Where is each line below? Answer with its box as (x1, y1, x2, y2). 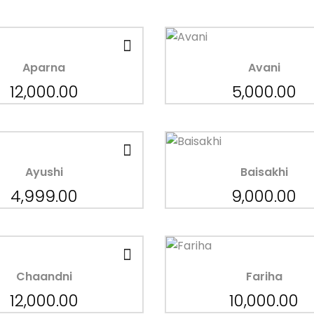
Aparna (22, 59, 66, 76)
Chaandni (15, 268, 72, 285)
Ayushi (25, 163, 63, 180)
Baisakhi (240, 163, 288, 180)
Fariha (245, 268, 282, 285)
